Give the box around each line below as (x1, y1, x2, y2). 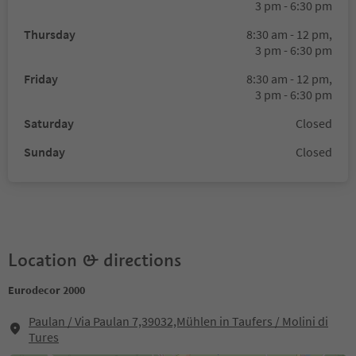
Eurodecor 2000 (8, 283, 85, 297)
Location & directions (8, 249, 181, 271)
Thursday (24, 26, 75, 42)
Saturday (24, 115, 74, 131)
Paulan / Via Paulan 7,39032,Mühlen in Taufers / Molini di (29, 313, 328, 329)
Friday (24, 71, 58, 87)
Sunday (24, 144, 65, 160)
